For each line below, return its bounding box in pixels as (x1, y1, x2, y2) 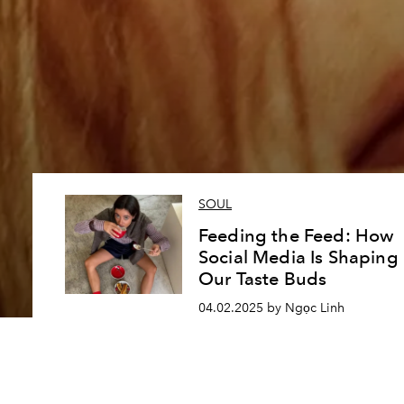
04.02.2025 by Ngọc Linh (198, 300, 344, 316)
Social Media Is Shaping (198, 246, 399, 269)
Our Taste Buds (198, 268, 327, 290)
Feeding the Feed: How (198, 225, 394, 247)
